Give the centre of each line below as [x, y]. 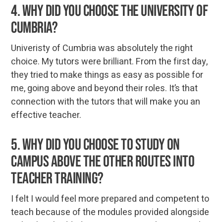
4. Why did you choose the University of [110, 11]
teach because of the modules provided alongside [110, 212]
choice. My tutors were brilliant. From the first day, [110, 61]
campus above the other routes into [103, 162]
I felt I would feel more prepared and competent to [110, 199]
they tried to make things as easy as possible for [107, 75]
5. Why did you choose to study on [95, 145]
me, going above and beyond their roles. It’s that [105, 88]
